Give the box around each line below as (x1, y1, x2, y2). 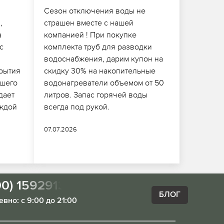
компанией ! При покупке (43, 29, 136, 39)
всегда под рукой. (43, 101, 109, 111)
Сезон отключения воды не (43, 5, 145, 15)
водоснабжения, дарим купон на (43, 53, 163, 63)
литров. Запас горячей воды (43, 89, 147, 99)
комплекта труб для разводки (43, 41, 152, 51)
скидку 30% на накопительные (43, 65, 155, 75)
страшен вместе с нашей (43, 17, 133, 27)
